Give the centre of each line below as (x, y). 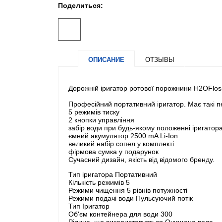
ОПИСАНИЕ (106, 59)
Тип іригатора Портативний (113, 174)
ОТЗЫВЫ (160, 59)
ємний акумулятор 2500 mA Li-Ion (123, 136)
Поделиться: (81, 6)
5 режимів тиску (94, 112)
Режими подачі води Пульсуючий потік (131, 198)
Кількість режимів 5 (99, 182)
